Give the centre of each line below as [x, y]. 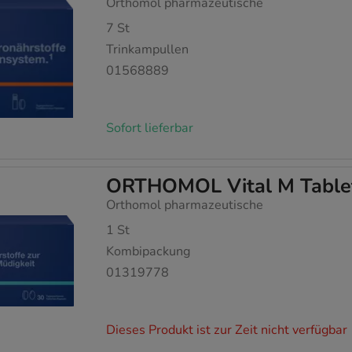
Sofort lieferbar [150, 128]
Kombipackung [148, 251]
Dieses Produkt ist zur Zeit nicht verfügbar [227, 330]
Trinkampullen [148, 49]
